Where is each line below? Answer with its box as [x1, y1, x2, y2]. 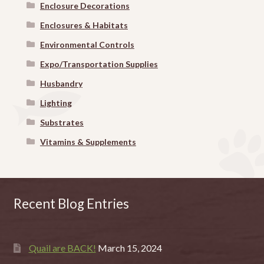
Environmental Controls [39, 39, 134, 50]
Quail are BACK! [28, 242, 96, 254]
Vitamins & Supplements [39, 137, 136, 147]
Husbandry [39, 78, 82, 89]
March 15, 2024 [97, 242, 162, 254]
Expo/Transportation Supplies [39, 59, 158, 70]
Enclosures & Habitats [39, 20, 128, 31]
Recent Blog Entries [13, 195, 129, 212]
